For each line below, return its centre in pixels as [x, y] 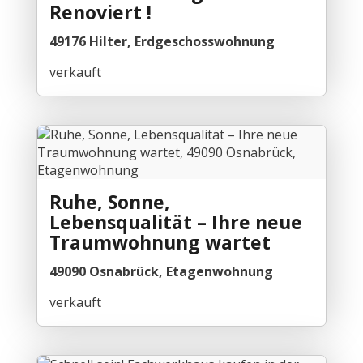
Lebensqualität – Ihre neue [175, 222]
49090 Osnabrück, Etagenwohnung [161, 271]
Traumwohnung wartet [160, 242]
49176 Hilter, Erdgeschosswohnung [162, 41]
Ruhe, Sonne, [109, 201]
